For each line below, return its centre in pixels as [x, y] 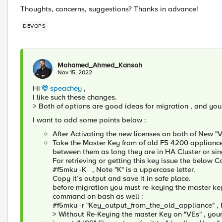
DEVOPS [34, 26]
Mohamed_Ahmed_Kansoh [100, 65]
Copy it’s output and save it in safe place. [123, 178]
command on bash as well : [99, 196]
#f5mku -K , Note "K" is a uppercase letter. [124, 169]
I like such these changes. [76, 97]
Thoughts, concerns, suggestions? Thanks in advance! [109, 9]
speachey [66, 88]
